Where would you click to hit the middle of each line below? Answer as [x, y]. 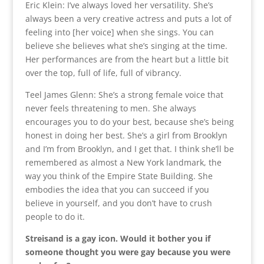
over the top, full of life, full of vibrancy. [103, 72]
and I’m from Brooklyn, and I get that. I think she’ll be [129, 148]
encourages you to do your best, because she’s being [129, 121]
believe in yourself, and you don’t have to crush [118, 203]
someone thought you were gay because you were [128, 252]
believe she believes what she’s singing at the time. [126, 45]
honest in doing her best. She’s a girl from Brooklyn [126, 135]
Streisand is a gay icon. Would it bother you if [118, 238]
